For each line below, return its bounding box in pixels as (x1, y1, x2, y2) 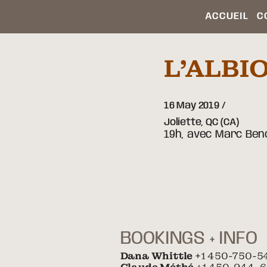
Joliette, (163, 117, 206, 128)
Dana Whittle (120, 250, 195, 262)
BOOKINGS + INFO (120, 229, 257, 248)
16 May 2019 (163, 100, 219, 111)
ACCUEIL (204, 11, 249, 21)
